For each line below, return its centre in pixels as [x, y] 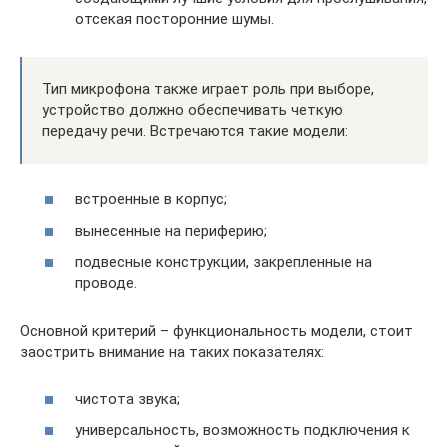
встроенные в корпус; [151, 199]
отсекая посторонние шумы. [174, 18]
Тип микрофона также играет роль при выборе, [208, 88]
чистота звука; [127, 398]
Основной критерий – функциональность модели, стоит [216, 331]
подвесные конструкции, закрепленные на [223, 262]
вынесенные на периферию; [171, 230]
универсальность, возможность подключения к [242, 430]
